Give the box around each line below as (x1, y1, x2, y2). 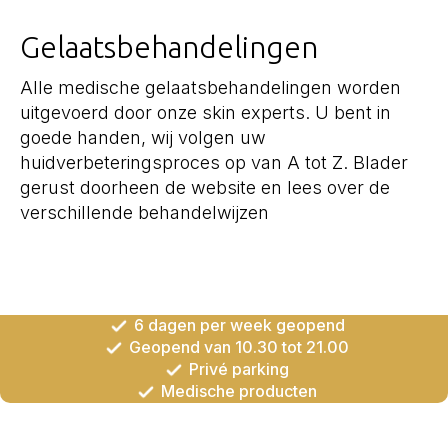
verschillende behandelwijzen (20, 202, 269, 223)
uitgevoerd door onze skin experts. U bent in (20, 102, 391, 123)
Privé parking (189, 359, 289, 380)
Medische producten (161, 381, 317, 402)
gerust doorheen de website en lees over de (20, 177, 390, 198)
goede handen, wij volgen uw (20, 127, 266, 148)
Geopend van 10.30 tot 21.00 (129, 337, 349, 358)
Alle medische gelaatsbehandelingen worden (20, 77, 401, 98)
